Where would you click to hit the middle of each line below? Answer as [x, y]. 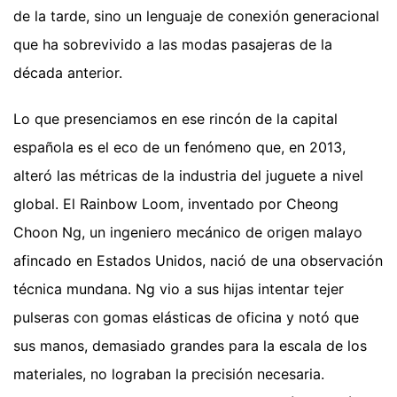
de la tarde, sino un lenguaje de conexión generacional [196, 16]
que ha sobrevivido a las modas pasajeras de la [173, 45]
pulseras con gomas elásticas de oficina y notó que [186, 318]
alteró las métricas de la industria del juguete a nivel [188, 176]
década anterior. [68, 73]
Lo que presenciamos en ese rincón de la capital [175, 119]
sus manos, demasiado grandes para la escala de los [190, 346]
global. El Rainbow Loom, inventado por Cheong [176, 204]
